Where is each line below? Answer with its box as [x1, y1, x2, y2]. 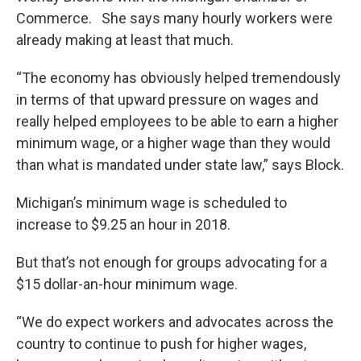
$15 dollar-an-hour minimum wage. [16, 276, 238, 293]
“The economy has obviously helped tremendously [16, 69, 341, 86]
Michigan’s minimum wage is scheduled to [16, 194, 287, 211]
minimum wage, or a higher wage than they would [16, 135, 330, 151]
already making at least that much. [16, 31, 234, 48]
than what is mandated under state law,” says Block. [16, 156, 344, 173]
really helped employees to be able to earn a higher [16, 113, 338, 130]
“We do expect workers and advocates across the [16, 313, 334, 330]
